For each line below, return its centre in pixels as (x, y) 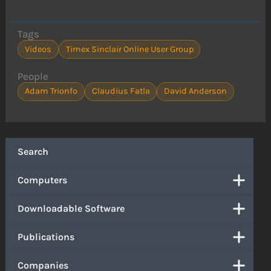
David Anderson (196, 91)
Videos (38, 49)
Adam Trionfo (51, 91)
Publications (46, 237)
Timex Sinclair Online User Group (129, 49)
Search (33, 151)
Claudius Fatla (121, 91)
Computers (43, 180)
